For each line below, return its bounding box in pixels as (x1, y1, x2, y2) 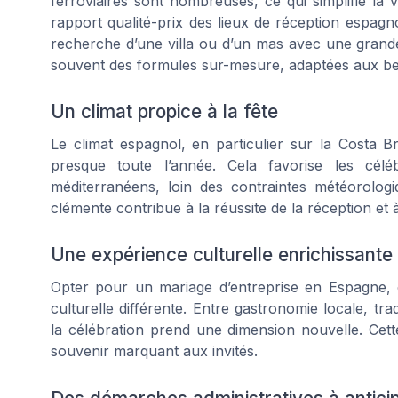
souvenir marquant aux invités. (51, 342, 258, 361)
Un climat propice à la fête (51, 100, 278, 123)
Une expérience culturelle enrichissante (51, 243, 393, 267)
